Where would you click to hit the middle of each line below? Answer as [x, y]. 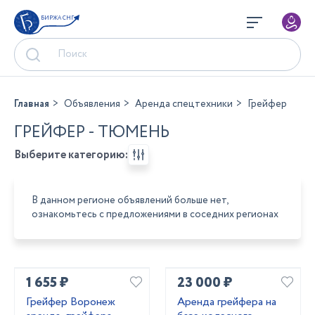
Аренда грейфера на [227, 302]
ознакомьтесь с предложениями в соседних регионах [155, 214]
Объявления [92, 104]
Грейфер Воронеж [71, 302]
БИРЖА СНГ [57, 18]
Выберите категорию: [71, 155]
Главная [32, 104]
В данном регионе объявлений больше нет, [130, 200]
